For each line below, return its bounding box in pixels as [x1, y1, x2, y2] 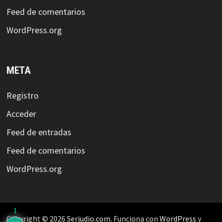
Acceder [6, 108, 36, 119]
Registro [6, 89, 39, 101]
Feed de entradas [6, 126, 71, 138]
